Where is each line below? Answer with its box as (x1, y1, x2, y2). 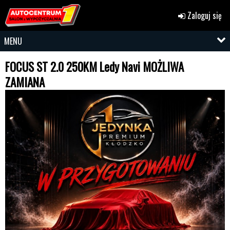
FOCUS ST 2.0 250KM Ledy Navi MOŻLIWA (5, 58, 184, 75)
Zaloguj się (185, 9, 222, 22)
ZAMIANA (5, 73, 45, 91)
